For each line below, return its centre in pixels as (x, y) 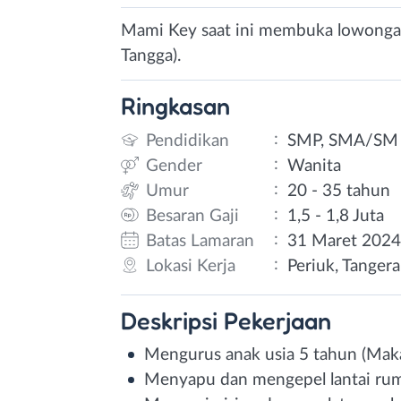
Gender (174, 166)
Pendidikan (188, 141)
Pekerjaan (277, 320)
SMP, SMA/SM (343, 141)
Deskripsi (172, 320)
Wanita (315, 166)
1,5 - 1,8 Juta (336, 216)
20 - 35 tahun (339, 191)
